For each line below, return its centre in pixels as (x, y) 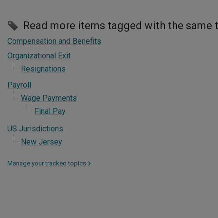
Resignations (43, 69)
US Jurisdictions (35, 129)
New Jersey (41, 142)
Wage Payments (49, 98)
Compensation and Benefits (54, 41)
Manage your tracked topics (46, 163)
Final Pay (50, 111)
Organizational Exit (39, 56)
